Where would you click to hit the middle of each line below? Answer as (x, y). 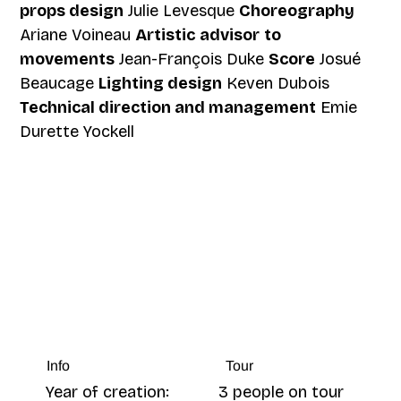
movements (68, 59)
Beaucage (60, 83)
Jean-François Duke (192, 59)
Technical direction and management (168, 107)
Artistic (166, 34)
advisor (230, 34)
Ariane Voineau (78, 34)
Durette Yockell (77, 131)
